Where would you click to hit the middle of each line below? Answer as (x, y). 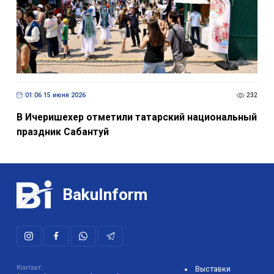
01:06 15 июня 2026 (55, 102)
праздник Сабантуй (62, 138)
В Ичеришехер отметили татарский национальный (136, 123)
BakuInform (105, 200)
